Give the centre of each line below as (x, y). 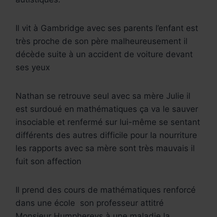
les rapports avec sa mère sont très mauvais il (105, 148)
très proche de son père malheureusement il (101, 41)
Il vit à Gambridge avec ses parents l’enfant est (107, 28)
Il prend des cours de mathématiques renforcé (106, 190)
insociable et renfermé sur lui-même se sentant (108, 122)
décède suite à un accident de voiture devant (104, 54)
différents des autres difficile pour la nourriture (106, 135)
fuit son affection (48, 161)
